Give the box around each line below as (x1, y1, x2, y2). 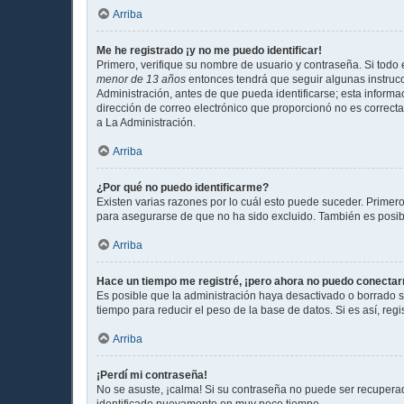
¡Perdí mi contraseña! (96, 368, 207, 381)
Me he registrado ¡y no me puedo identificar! (96, 43, 322, 57)
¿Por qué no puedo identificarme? (96, 180, 269, 194)
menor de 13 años (96, 72, 186, 86)
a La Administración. (96, 115, 196, 129)
